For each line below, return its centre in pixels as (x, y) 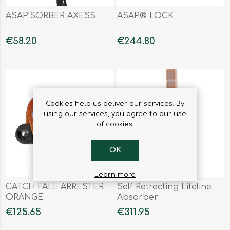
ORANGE (25, 197)
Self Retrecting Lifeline (165, 187)
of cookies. (115, 124)
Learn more (115, 174)
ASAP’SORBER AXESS (51, 16)
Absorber (138, 197)
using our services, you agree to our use (115, 114)
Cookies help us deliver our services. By (115, 103)
